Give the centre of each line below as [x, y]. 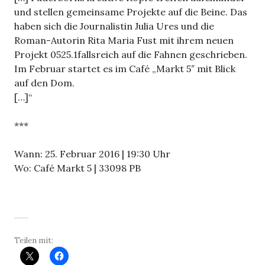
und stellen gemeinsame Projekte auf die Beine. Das [131, 12]
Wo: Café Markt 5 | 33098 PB [77, 168]
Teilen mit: [34, 240]
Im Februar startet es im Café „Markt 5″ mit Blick [125, 68]
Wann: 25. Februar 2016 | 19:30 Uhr [92, 153]
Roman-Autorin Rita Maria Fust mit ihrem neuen [124, 40]
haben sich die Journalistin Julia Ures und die [114, 26]
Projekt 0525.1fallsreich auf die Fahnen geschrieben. [131, 54]
